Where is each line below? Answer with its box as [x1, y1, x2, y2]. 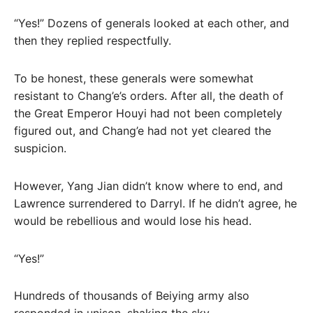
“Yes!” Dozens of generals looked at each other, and [14, 16, 289, 31]
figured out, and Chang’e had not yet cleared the [14, 124, 271, 138]
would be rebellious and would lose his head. [14, 213, 252, 228]
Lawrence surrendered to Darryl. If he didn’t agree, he [14, 196, 297, 210]
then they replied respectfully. [14, 34, 171, 48]
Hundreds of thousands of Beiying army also [14, 289, 249, 303]
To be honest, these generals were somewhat [14, 71, 254, 85]
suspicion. [14, 141, 66, 155]
